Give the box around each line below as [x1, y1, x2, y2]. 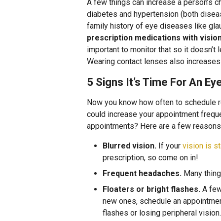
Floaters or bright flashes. [103, 184, 200, 194]
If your [156, 141, 183, 150]
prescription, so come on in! [103, 153, 198, 162]
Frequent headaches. [103, 169, 182, 178]
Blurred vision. [103, 141, 156, 150]
